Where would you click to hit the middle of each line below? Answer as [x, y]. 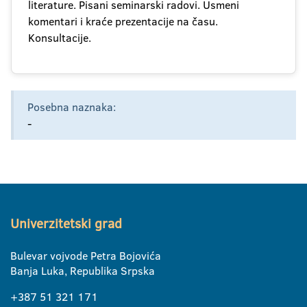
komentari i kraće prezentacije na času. [123, 21]
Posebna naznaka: [72, 107]
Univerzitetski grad [66, 224]
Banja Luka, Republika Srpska [83, 271]
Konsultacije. [60, 38]
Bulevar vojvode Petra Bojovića [86, 256]
